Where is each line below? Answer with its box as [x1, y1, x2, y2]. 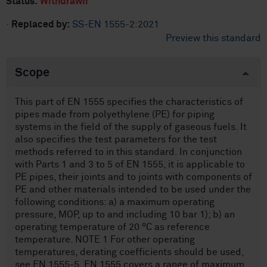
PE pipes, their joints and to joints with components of [15, 172, 252, 182]
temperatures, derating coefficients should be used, [15, 247, 244, 257]
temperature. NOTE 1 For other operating [15, 235, 195, 244]
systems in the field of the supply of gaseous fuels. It [15, 122, 247, 132]
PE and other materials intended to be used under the [15, 185, 251, 194]
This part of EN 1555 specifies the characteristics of [15, 97, 243, 107]
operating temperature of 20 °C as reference [15, 222, 210, 232]
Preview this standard [166, 33, 261, 43]
